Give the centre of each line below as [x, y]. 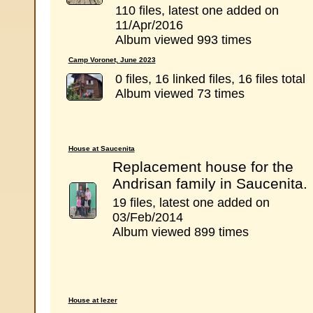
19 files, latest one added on [191, 203]
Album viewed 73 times [180, 94]
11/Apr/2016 [149, 25]
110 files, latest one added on [197, 10]
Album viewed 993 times [183, 40]
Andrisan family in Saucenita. [210, 183]
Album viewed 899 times [180, 232]
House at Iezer [93, 300]
